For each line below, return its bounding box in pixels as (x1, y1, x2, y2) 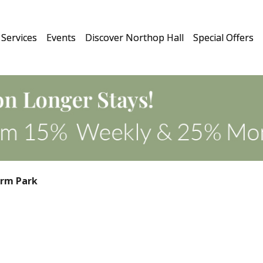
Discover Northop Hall (85, 31, 184, 44)
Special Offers (193, 31, 254, 44)
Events (46, 31, 76, 44)
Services (1, 31, 37, 44)
